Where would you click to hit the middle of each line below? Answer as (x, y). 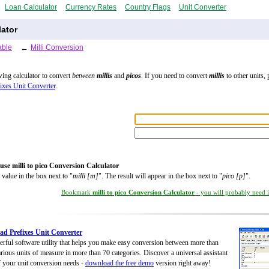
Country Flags (148, 7)
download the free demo (119, 263)
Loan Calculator (31, 7)
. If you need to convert (175, 76)
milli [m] (86, 176)
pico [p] (234, 176)
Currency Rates (91, 7)
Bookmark (77, 192)
